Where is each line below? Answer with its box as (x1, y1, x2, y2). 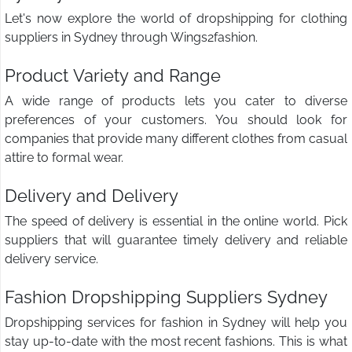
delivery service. (5, 251, 98, 267)
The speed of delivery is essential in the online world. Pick (5, 214, 347, 229)
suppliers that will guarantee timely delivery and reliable (5, 233, 347, 248)
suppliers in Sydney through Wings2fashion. (5, 30, 258, 46)
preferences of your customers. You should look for (5, 112, 347, 128)
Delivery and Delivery (5, 185, 178, 207)
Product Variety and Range (5, 65, 221, 86)
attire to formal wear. (5, 150, 123, 166)
